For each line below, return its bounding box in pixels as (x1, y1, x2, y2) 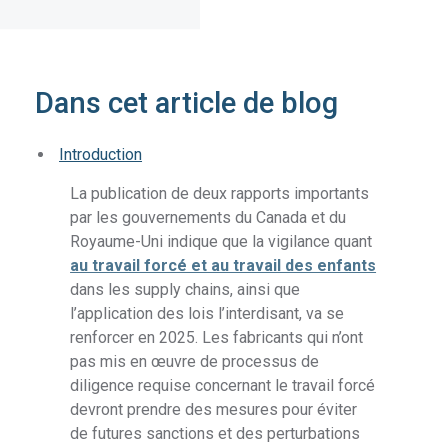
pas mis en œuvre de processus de (70, 352, 320, 372)
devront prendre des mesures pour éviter (70, 400, 358, 420)
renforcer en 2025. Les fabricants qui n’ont (70, 328, 364, 348)
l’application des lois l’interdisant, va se (70, 304, 345, 324)
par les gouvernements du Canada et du (70, 208, 347, 228)
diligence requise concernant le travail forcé (70, 376, 376, 396)
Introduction (59, 145, 143, 165)
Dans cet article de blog (35, 86, 339, 121)
